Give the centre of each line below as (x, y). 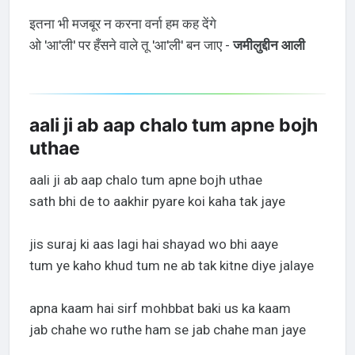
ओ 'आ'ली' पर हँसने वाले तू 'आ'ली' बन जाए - (131, 46)
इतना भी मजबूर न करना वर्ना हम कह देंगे (122, 24)
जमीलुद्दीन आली (269, 46)
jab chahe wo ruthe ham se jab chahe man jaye (167, 330)
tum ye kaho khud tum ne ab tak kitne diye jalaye (171, 266)
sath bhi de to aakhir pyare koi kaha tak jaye (157, 202)
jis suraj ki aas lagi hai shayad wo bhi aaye (153, 244)
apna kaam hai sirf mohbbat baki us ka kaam (160, 309)
